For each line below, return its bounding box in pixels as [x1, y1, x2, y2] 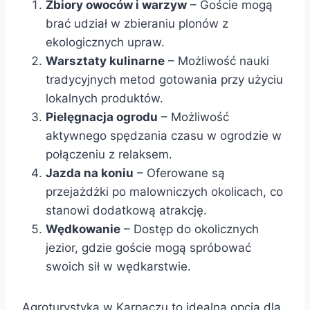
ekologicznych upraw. [46, 35, 165, 49]
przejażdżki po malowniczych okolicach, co [46, 184, 283, 199]
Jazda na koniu [46, 165, 134, 180]
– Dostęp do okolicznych [120, 221, 259, 236]
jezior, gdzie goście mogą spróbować [46, 240, 251, 255]
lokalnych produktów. [46, 91, 163, 105]
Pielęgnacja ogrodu [46, 109, 158, 124]
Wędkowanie [46, 221, 120, 236]
